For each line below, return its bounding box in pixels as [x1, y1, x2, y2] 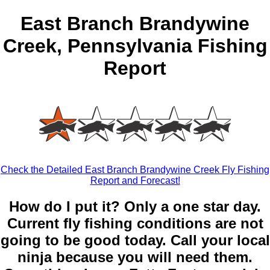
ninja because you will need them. [17, 249, 253, 266]
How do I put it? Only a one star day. [9, 198, 261, 215]
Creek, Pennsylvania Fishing [2, 35, 268, 57]
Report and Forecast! [90, 175, 180, 186]
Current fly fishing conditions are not [7, 215, 263, 232]
